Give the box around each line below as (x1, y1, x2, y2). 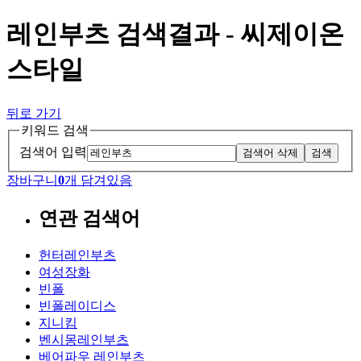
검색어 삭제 (243, 147, 298, 160)
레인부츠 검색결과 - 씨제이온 (6, 19, 344, 49)
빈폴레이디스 (39, 299, 116, 313)
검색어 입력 (19, 145, 87, 160)
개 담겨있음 (64, 173, 132, 188)
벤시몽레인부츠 (39, 333, 129, 347)
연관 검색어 (39, 208, 140, 230)
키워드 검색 (21, 122, 89, 137)
